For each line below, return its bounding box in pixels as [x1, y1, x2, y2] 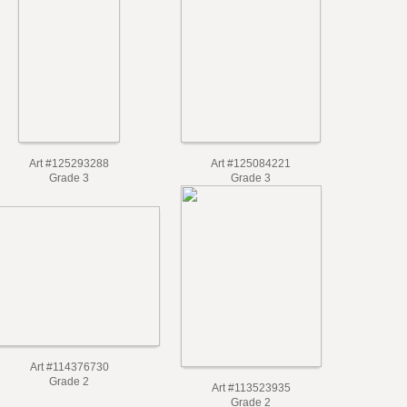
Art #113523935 [211, 382, 291, 394]
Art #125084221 [211, 157, 291, 170]
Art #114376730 [29, 361, 109, 373]
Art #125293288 [29, 157, 109, 170]
